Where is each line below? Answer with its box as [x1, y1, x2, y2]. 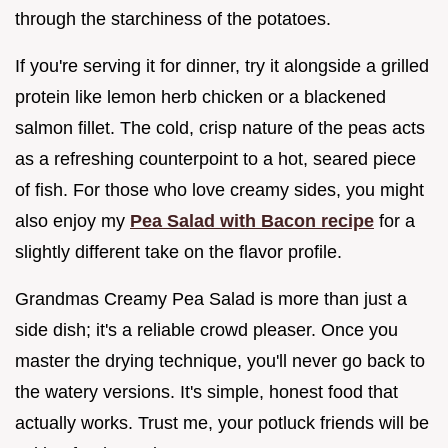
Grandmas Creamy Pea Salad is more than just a [15, 288, 407, 309]
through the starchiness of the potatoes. [15, 8, 331, 29]
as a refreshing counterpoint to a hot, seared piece [15, 148, 416, 169]
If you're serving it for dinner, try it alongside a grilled [15, 55, 429, 76]
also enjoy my [15, 210, 130, 231]
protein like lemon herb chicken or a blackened [15, 86, 386, 107]
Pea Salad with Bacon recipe [130, 210, 374, 231]
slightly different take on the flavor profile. [15, 241, 342, 262]
